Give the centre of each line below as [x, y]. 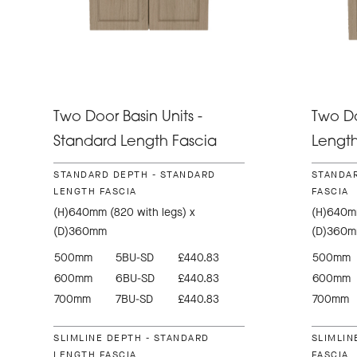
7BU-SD [135, 300]
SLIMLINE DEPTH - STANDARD [131, 338]
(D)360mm [80, 232]
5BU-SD [135, 258]
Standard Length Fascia [135, 143]
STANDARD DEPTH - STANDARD [135, 175]
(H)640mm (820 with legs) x [125, 213]
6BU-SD [135, 279]
